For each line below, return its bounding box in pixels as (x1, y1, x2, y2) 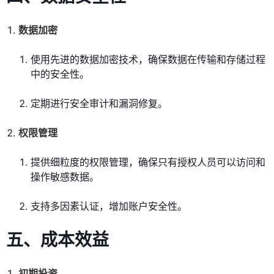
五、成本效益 (6, 229, 109, 251)
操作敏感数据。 (31, 171, 99, 183)
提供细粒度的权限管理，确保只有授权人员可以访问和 (31, 156, 265, 169)
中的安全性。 (31, 68, 89, 81)
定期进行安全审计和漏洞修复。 (31, 97, 168, 110)
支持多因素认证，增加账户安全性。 (31, 200, 187, 213)
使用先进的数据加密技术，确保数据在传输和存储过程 (31, 53, 265, 66)
